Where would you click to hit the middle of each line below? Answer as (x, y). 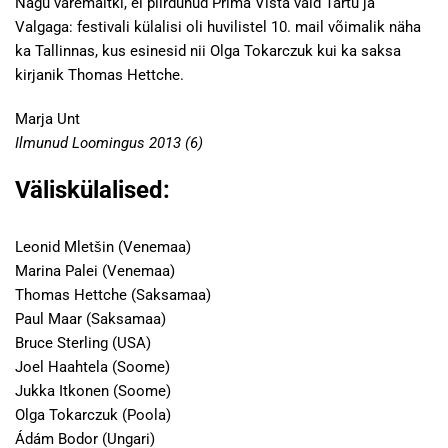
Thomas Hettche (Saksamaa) (113, 295)
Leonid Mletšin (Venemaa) (103, 247)
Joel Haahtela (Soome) (92, 367)
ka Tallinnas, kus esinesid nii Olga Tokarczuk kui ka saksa (208, 51)
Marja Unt (47, 119)
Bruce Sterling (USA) (83, 343)
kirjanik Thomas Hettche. (99, 75)
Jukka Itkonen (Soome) (93, 391)
